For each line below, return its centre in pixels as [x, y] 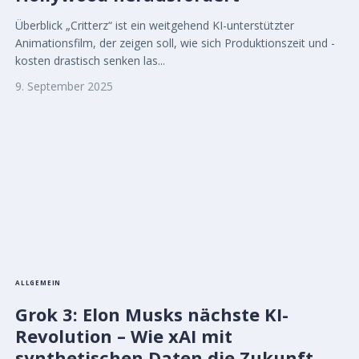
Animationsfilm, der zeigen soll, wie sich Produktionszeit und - [175, 43]
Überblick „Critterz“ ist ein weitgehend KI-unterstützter [155, 26]
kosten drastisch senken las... [90, 61]
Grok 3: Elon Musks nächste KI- [152, 315]
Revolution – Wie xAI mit [124, 336]
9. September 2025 [64, 87]
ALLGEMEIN [38, 283]
